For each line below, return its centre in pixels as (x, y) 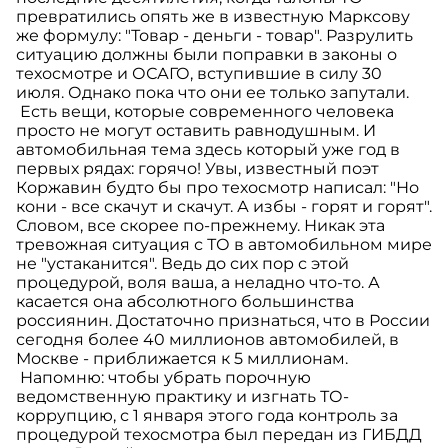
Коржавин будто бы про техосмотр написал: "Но (217, 188)
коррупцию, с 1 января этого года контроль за (207, 416)
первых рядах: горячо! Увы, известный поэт (197, 169)
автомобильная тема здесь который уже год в (208, 150)
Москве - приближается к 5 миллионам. (184, 359)
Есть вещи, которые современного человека (205, 112)
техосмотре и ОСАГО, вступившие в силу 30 (199, 74)
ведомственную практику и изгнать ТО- (182, 397)
